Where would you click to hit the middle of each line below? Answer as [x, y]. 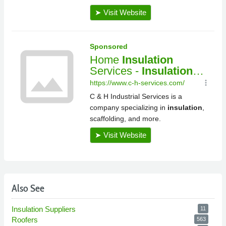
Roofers [26, 219]
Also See [28, 188]
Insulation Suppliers [45, 209]
